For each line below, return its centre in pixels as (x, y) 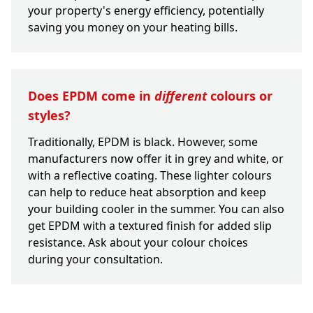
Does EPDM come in (91, 96)
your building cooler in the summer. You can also (156, 209)
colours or (240, 96)
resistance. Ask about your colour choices (138, 243)
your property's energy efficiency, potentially (146, 11)
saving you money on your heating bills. (133, 28)
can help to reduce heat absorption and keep (147, 192)
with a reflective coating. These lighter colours (150, 176)
